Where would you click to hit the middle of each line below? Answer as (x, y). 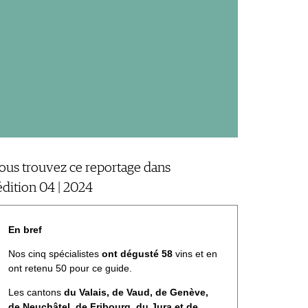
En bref (25, 229)
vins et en (196, 253)
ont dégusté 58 (139, 253)
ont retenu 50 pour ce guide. (70, 268)
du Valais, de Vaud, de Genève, (136, 292)
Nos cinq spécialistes (55, 253)
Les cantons (36, 292)
